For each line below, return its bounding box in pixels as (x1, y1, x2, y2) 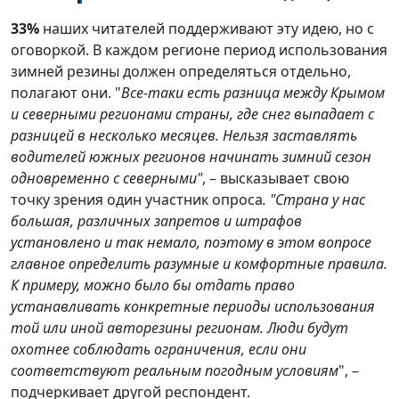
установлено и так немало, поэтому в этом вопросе (11, 232, 371, 252)
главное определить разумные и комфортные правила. (11, 253, 387, 273)
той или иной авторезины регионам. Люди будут (11, 317, 348, 338)
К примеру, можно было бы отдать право (11, 274, 295, 295)
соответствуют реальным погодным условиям (11, 360, 338, 380)
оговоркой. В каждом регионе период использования (11, 39, 387, 60)
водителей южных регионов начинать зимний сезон (11, 146, 371, 167)
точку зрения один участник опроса (11, 189, 263, 209)
